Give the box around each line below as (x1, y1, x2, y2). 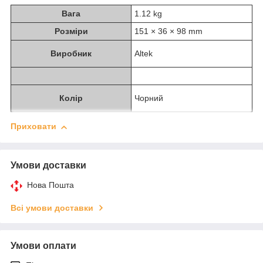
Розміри (54, 26, 88, 36)
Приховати (11, 122, 56, 131)
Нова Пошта (27, 180, 74, 190)
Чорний (134, 93, 163, 103)
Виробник (50, 49, 92, 59)
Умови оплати (11, 240, 76, 251)
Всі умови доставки (11, 203, 93, 213)
